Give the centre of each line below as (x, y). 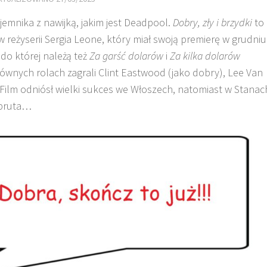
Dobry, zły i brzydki (212, 22)
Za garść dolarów (126, 55)
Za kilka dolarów (205, 55)
